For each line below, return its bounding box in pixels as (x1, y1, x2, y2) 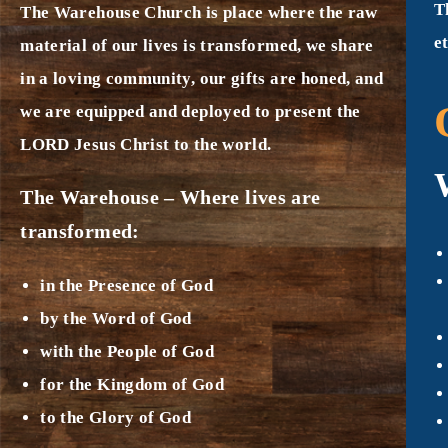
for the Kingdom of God (40, 374, 225, 394)
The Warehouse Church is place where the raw (20, 2, 378, 22)
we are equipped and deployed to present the (20, 101, 361, 121)
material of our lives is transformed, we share (20, 35, 374, 55)
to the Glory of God (40, 407, 192, 427)
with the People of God (40, 341, 215, 361)
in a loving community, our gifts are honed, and (20, 68, 384, 88)
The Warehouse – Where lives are (20, 185, 321, 208)
